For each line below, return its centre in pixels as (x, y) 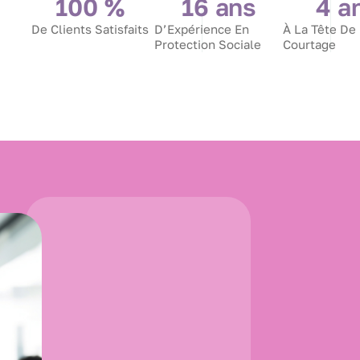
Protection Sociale (208, 45)
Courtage (309, 45)
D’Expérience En (202, 29)
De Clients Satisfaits (90, 29)
